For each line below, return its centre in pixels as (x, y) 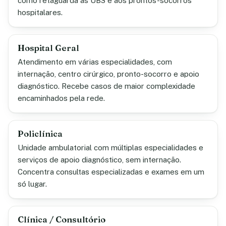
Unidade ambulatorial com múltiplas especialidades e (110, 148)
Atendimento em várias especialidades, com (95, 62)
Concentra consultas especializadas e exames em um (111, 172)
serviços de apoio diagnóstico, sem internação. (99, 160)
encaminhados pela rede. (61, 98)
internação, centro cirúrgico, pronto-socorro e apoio (108, 74)
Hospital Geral (48, 48)
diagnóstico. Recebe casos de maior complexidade (106, 86)
